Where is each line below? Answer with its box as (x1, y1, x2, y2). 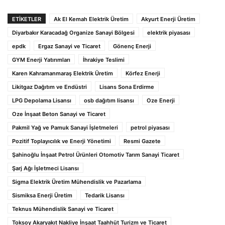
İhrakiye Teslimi (83, 56, 125, 64)
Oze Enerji (147, 97, 175, 104)
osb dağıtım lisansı (84, 97, 134, 104)
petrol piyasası (131, 124, 170, 132)
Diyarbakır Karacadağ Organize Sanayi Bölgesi (12, 29, 135, 37)
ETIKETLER (12, 16, 41, 23)
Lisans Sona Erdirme (99, 83, 154, 91)
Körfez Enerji (126, 70, 160, 77)
